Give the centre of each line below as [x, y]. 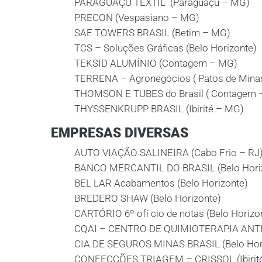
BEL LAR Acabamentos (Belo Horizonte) [161, 183]
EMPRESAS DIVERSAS [120, 133]
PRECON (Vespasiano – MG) [137, 18]
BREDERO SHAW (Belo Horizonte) [148, 198]
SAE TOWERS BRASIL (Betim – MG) [152, 33]
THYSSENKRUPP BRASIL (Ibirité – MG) [159, 109]
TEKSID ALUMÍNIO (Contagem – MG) [156, 63]
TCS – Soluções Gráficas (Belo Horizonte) [166, 48]
